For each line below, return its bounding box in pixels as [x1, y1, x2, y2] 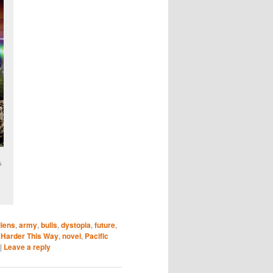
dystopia [61, 219, 91, 231]
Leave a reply [4, 241, 51, 253]
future [94, 219, 115, 231]
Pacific [85, 230, 108, 242]
